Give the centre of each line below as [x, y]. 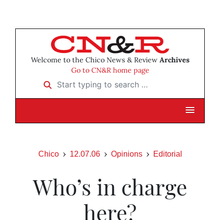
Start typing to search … [81, 81]
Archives [174, 60]
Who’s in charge [110, 187]
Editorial [167, 154]
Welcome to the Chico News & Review [95, 60]
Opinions [126, 154]
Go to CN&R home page [110, 70]
